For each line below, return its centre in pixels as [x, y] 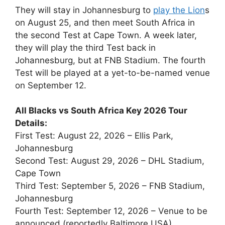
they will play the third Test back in [85, 47]
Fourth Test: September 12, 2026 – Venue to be [111, 211]
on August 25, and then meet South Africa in [105, 22]
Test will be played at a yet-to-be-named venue [113, 73]
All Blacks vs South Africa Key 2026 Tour [101, 110]
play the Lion [179, 10]
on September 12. [51, 85]
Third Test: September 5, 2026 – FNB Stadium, [110, 186]
